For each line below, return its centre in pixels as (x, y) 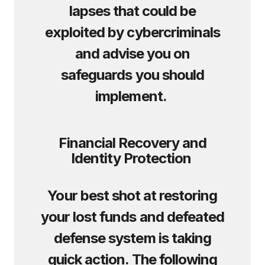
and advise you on (132, 54)
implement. (132, 96)
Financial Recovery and (132, 143)
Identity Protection (132, 158)
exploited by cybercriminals (132, 32)
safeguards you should (132, 75)
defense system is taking (132, 238)
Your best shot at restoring (132, 195)
